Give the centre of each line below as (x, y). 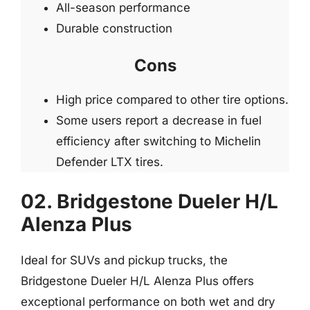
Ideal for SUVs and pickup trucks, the (124, 260)
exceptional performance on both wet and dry (148, 301)
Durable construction (114, 28)
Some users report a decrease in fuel (159, 120)
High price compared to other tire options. (172, 100)
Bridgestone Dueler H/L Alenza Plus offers (137, 281)
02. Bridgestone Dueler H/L (149, 201)
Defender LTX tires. (110, 162)
